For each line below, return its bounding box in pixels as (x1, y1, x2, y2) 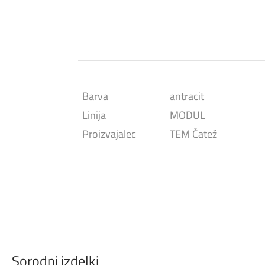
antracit (170, 88, 204, 104)
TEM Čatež (170, 126, 217, 142)
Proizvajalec (82, 126, 136, 142)
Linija (82, 107, 106, 123)
